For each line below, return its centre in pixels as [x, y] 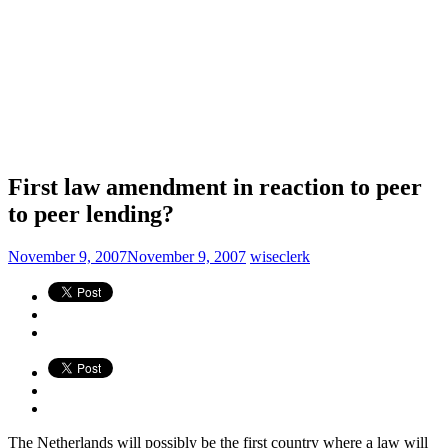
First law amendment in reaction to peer [215, 186]
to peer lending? [91, 213]
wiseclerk [280, 256]
